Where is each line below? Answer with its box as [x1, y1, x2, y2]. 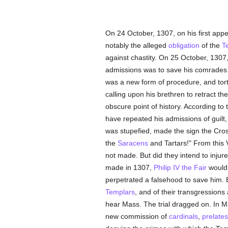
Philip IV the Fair [153, 163, 207, 172]
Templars [105, 188, 135, 196]
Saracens [117, 139, 148, 147]
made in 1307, [105, 163, 154, 172]
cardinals [168, 212, 198, 220]
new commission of [105, 212, 169, 220]
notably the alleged [105, 41, 168, 49]
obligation [168, 41, 199, 49]
